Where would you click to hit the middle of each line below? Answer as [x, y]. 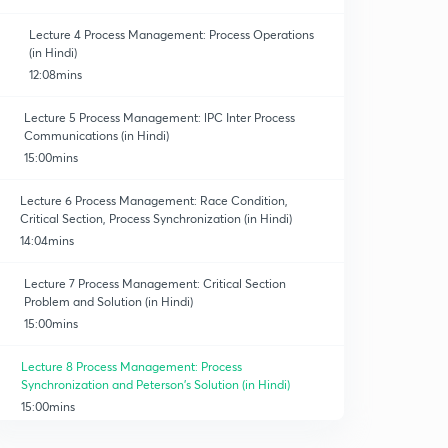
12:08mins [55, 74]
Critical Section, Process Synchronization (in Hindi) [155, 218]
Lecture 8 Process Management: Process [132, 366]
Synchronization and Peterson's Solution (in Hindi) [156, 384]
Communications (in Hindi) [97, 135]
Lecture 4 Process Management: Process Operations [171, 34]
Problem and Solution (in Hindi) [108, 301]
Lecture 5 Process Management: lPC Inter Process [160, 117]
